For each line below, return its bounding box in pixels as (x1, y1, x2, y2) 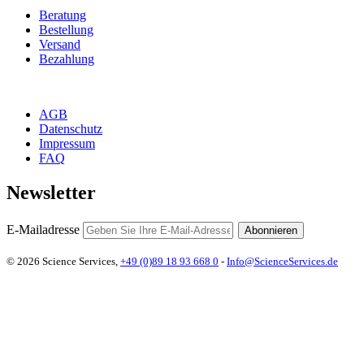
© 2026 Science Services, (6, 255, 120, 267)
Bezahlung (39, 52, 94, 67)
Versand (39, 37, 80, 52)
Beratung (39, 8, 86, 23)
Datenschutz (39, 122, 102, 136)
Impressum (39, 136, 95, 151)
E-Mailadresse (6, 223, 83, 236)
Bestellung (39, 23, 93, 37)
